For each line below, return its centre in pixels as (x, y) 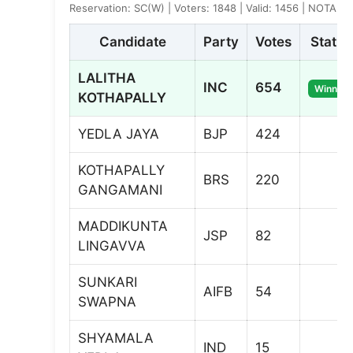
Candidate (132, 42)
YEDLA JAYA (119, 134)
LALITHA (107, 78)
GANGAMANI (120, 190)
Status (331, 42)
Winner (331, 89)
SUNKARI (108, 282)
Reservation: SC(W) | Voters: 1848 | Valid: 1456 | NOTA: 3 (209, 8)
